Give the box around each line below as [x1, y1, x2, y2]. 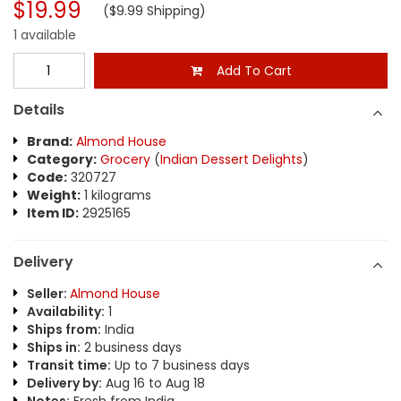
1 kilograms [81, 186, 151, 204]
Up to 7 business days [111, 356, 250, 374]
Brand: [27, 132, 73, 150]
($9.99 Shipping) [81, 2, 206, 20]
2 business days [81, 338, 182, 356]
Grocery [100, 150, 150, 168]
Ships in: [27, 338, 81, 356]
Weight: [27, 186, 81, 204]
